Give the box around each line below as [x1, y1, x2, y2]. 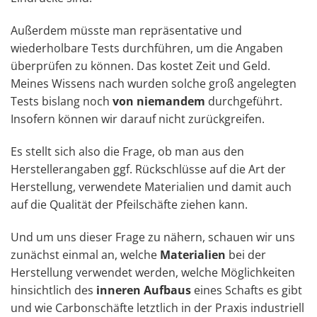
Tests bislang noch [11, 93, 113, 109]
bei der [226, 246, 266, 263]
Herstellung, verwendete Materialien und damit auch [11, 178, 292, 195]
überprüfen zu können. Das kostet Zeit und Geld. [11, 57, 270, 74]
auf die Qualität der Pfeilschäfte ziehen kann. [11, 196, 248, 212]
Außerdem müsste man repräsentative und [11, 22, 242, 38]
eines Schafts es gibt [191, 282, 302, 298]
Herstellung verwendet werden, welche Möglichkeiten [11, 264, 295, 280]
